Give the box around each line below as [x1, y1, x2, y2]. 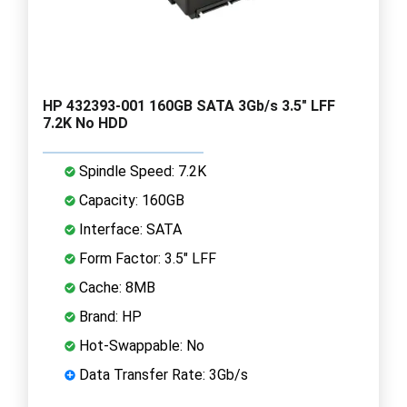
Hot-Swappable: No [75, 336, 204, 354]
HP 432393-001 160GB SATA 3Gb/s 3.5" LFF [43, 96, 335, 114]
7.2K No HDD [43, 114, 128, 132]
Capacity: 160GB [75, 191, 184, 209]
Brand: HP [75, 307, 142, 325]
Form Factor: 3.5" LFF [75, 249, 216, 267]
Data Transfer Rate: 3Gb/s [75, 365, 248, 383]
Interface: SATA [75, 220, 182, 238]
